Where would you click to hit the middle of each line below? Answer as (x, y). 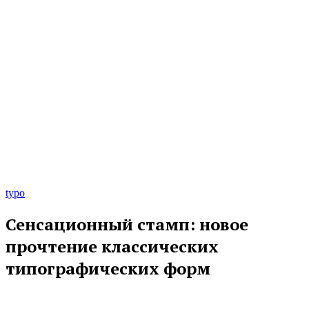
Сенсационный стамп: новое (127, 224)
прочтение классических (112, 246)
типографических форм (108, 268)
